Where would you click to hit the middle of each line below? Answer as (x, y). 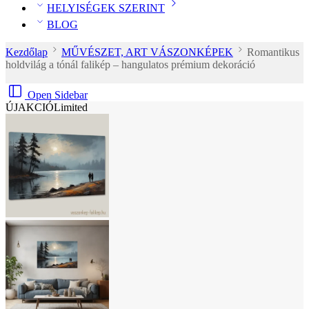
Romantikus (273, 52)
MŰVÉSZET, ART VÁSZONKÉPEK (147, 52)
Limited (71, 108)
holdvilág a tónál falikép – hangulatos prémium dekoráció (130, 65)
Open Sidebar (58, 95)
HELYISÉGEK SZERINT (106, 8)
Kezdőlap (27, 52)
